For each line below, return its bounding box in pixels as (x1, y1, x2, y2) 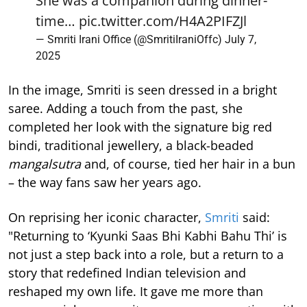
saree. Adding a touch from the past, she (8, 100, 243, 117)
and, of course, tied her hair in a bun (81, 156, 295, 173)
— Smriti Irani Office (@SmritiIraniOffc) (36, 33, 225, 47)
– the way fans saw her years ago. (8, 174, 201, 191)
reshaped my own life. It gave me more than (8, 283, 263, 300)
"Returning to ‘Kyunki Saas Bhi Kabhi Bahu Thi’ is (8, 228, 287, 245)
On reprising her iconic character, (8, 209, 205, 226)
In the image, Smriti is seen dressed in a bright (8, 82, 277, 99)
